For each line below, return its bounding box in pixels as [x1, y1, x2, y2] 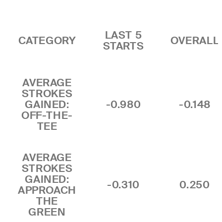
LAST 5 [105, 28, 142, 42]
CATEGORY [18, 34, 76, 48]
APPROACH [18, 183, 76, 197]
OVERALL [170, 34, 220, 48]
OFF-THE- [21, 109, 73, 122]
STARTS [103, 39, 144, 53]
